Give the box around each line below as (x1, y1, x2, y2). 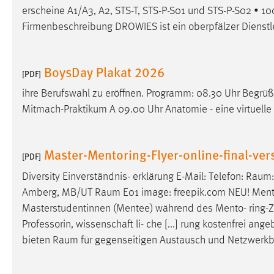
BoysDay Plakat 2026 (44, 62, 165, 81)
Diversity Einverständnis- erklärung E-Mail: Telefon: (22, 171, 246, 182)
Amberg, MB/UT (22, 187, 95, 198)
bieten (22, 234, 53, 246)
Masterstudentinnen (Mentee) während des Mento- (22, 202, 249, 214)
